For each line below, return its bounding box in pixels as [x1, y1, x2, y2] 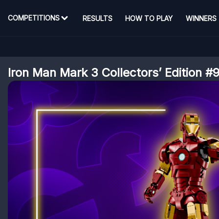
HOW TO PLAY [125, 14, 173, 22]
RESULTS [82, 14, 112, 22]
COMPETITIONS [8, 14, 60, 22]
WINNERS [185, 14, 217, 22]
